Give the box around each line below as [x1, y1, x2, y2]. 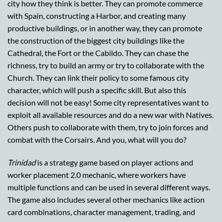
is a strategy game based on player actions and [36, 157, 193, 167]
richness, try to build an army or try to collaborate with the [7, 60, 204, 70]
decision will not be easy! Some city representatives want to [7, 97, 209, 107]
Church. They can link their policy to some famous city [7, 72, 189, 82]
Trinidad [7, 157, 36, 167]
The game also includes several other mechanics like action [7, 194, 205, 204]
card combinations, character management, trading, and [7, 207, 195, 217]
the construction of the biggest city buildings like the [7, 35, 184, 45]
